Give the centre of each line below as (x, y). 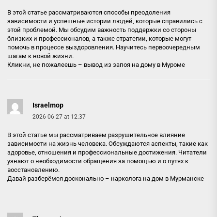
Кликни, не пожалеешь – (46, 64)
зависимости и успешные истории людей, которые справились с (105, 21)
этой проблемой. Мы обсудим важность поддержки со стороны (102, 30)
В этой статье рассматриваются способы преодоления (89, 12)
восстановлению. (33, 170)
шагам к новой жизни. (40, 56)
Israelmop (48, 105)
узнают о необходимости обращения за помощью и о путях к (98, 161)
